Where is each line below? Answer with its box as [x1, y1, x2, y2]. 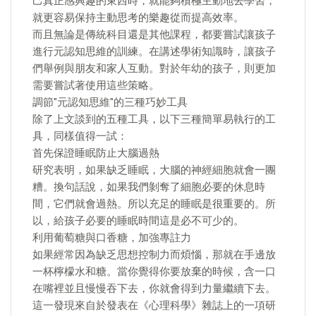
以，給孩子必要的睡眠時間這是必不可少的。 [32, 214, 244, 227]
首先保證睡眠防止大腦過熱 [32, 147, 159, 159]
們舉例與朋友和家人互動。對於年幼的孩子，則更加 [32, 62, 276, 75]
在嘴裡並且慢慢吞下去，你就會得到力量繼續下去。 [32, 282, 276, 295]
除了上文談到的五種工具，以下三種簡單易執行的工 [32, 113, 276, 126]
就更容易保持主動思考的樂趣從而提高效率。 [32, 11, 244, 24]
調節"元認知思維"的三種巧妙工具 [32, 96, 188, 109]
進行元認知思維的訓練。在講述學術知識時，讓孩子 [32, 45, 276, 58]
